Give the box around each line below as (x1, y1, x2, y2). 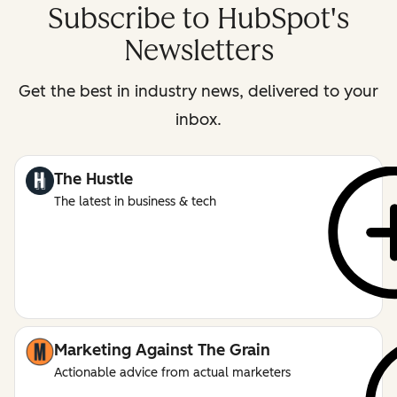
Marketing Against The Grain (54, 339, 270, 360)
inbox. (175, 109, 222, 129)
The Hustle (54, 168, 133, 189)
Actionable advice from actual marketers (54, 364, 291, 380)
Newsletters (123, 33, 274, 67)
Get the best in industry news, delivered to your (19, 81, 378, 101)
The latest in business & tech (54, 193, 216, 209)
